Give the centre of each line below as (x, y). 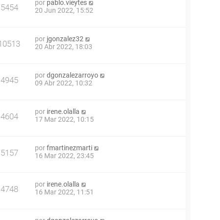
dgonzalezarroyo (72, 75)
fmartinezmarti (69, 148)
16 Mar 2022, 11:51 (64, 192)
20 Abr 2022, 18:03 (64, 47)
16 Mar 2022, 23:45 (64, 156)
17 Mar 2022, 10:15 (64, 119)
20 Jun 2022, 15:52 (64, 10)
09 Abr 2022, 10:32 (64, 83)
